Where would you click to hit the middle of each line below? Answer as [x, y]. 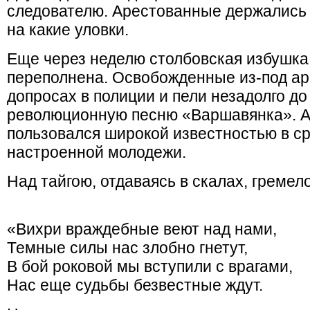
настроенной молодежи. [97, 152]
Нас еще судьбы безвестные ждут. [135, 285]
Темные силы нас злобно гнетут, [127, 248]
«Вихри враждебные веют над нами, [142, 229]
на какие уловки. [68, 30]
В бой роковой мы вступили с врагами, [150, 266]
